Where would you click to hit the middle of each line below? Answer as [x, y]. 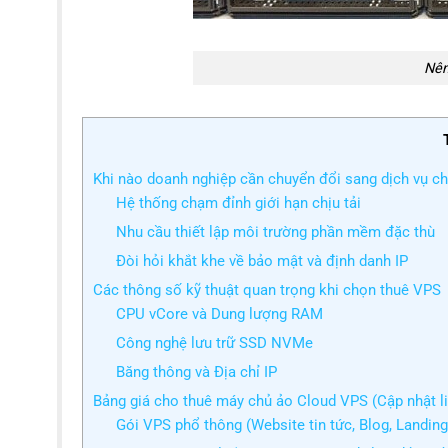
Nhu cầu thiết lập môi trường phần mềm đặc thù [275, 232]
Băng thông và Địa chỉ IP [196, 372]
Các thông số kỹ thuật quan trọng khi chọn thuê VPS [267, 290]
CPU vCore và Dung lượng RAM [219, 314]
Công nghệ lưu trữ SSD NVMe [214, 343]
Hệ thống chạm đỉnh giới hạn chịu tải [238, 203]
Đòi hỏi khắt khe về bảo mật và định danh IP [261, 261]
